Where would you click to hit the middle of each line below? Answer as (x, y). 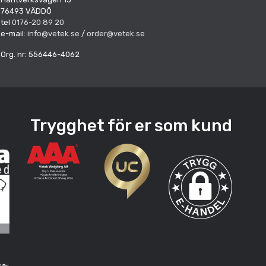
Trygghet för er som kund (131, 125)
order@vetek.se (116, 33)
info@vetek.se (53, 33)
